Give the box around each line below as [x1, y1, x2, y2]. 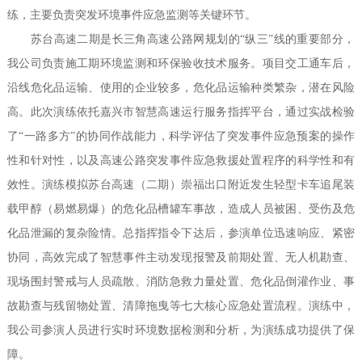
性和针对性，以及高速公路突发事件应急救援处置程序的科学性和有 [6, 154, 356, 166]
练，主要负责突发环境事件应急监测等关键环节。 [6, 9, 256, 21]
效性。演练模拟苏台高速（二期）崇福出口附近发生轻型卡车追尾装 [6, 179, 356, 191]
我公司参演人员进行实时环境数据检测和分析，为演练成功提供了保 [6, 324, 356, 336]
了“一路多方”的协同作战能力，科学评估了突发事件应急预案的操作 [6, 130, 356, 142]
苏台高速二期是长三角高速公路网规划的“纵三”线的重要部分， [6, 33, 356, 45]
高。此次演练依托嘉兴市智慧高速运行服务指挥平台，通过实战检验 [6, 106, 356, 118]
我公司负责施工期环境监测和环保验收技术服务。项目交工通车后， [6, 57, 356, 69]
